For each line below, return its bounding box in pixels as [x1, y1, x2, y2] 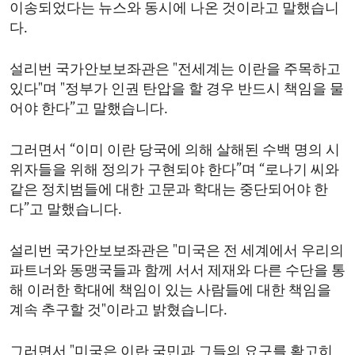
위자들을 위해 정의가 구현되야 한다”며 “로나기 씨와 [10, 162, 339, 178]
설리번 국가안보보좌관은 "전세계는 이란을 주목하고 [10, 62, 341, 78]
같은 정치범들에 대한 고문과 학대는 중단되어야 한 [10, 182, 328, 198]
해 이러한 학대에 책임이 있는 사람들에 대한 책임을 [10, 283, 331, 299]
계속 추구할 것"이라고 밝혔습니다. [10, 303, 227, 319]
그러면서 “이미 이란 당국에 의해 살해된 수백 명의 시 [10, 143, 340, 158]
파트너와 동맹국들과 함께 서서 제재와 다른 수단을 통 [10, 263, 345, 279]
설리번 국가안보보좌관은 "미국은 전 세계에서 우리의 [10, 243, 344, 259]
